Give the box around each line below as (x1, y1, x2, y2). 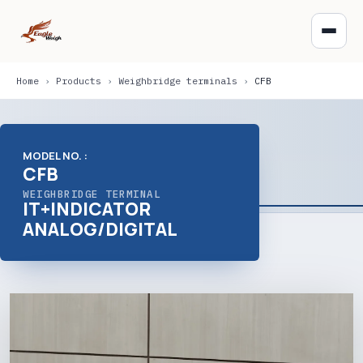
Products (56, 75, 101, 87)
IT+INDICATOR (23, 197, 151, 221)
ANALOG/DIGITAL (23, 217, 177, 241)
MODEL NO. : (23, 148, 88, 163)
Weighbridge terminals (118, 75, 237, 87)
